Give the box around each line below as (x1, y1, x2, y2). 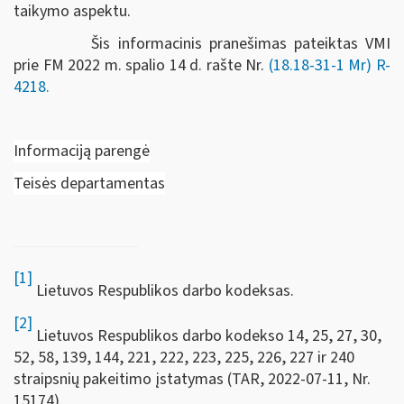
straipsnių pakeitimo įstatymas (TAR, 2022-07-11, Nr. (14, 367, 371, 390)
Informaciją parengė (14, 140, 150, 162)
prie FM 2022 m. (14, 53, 122, 77)
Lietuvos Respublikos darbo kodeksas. (32, 280, 294, 302)
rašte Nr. (202, 53, 269, 77)
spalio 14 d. (121, 53, 203, 77)
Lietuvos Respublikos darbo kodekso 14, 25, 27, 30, (32, 324, 381, 347)
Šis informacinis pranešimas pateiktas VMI (91, 32, 390, 55)
